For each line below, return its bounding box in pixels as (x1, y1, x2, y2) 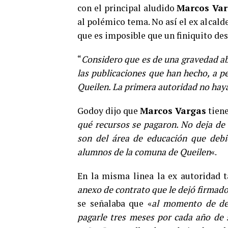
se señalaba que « (77, 197, 152, 209)
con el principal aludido (77, 2, 177, 14)
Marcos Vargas (140, 105, 207, 117)
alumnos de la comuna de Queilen (77, 146, 211, 158)
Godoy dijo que (77, 105, 140, 117)
